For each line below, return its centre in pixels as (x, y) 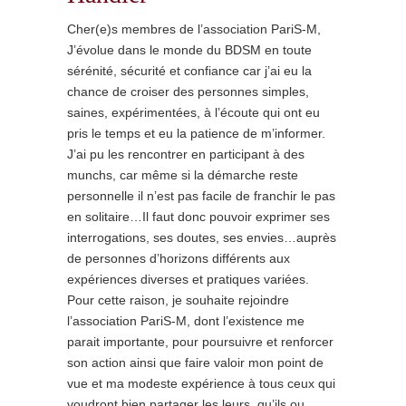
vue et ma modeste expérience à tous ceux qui (201, 383)
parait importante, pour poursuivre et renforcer (200, 342)
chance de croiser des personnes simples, (188, 92)
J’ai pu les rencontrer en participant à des (186, 154)
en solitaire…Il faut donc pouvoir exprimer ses (198, 217)
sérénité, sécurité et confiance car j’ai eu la (189, 71)
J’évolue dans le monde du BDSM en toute (189, 50)
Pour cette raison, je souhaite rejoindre (178, 300)
